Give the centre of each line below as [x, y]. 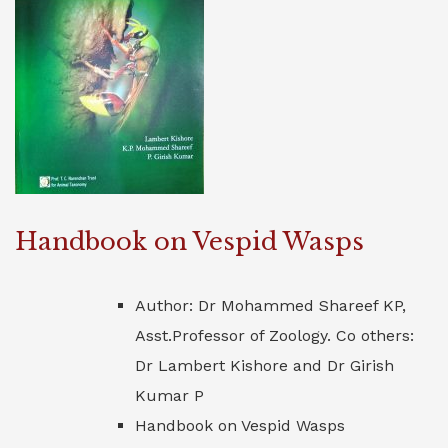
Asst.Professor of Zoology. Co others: [274, 335]
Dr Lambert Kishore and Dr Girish [264, 365]
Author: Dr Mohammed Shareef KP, [270, 305]
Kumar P [169, 395]
